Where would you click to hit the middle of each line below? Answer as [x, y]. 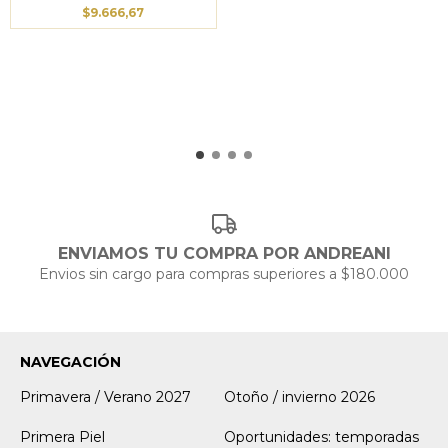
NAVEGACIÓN [70, 362]
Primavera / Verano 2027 [105, 397]
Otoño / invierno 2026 [299, 397]
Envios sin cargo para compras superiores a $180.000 [224, 274]
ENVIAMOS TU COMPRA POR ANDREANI [224, 254]
